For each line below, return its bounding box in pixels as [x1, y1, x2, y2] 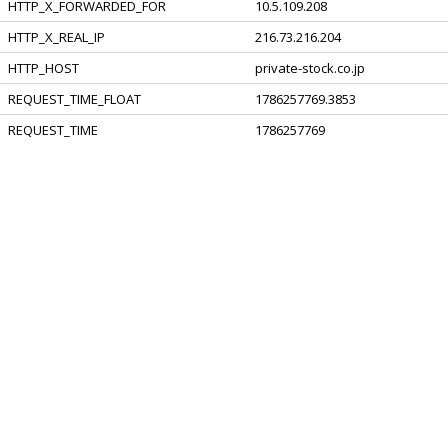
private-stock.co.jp [255, 59, 365, 77]
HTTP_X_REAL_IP [8, 28, 105, 46]
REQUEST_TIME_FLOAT [8, 90, 141, 108]
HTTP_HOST [8, 59, 79, 77]
